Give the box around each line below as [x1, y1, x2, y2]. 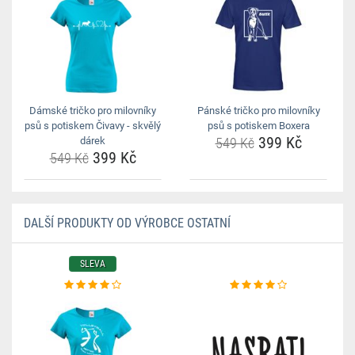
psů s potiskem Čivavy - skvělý [25, 120, 161, 132]
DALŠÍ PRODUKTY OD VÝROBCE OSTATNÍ [24, 216, 231, 231]
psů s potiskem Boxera [207, 120, 310, 132]
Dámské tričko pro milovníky [29, 105, 156, 116]
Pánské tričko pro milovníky [197, 105, 320, 116]
